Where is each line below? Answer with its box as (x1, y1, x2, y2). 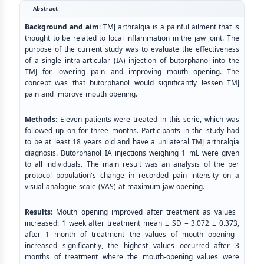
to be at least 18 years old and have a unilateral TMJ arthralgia (25, 135, 239, 148)
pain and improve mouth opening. (25, 87, 137, 101)
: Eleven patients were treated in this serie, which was (55, 113, 239, 126)
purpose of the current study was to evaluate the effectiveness (25, 42, 239, 56)
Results (25, 205, 51, 219)
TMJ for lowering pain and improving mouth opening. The (25, 65, 239, 78)
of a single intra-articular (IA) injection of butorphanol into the (25, 54, 239, 67)
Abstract (33, 3, 58, 14)
